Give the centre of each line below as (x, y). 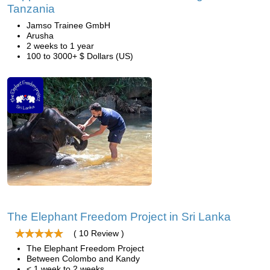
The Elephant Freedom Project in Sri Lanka (119, 217)
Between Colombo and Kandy (83, 259)
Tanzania (31, 9)
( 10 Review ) (99, 233)
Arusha (40, 36)
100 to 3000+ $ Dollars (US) (80, 56)
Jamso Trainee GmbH (68, 25)
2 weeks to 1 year (60, 46)
